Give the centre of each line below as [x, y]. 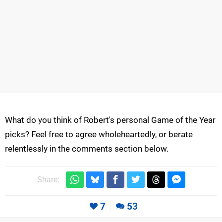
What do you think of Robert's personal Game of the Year [110, 120]
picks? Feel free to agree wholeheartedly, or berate [99, 134]
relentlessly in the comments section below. [87, 148]
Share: [48, 179]
